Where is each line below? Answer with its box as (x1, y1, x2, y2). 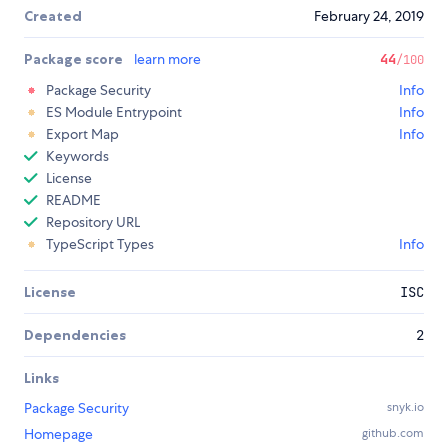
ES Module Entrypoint (46, 103, 182, 122)
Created (24, 7, 82, 26)
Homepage (24, 425, 93, 444)
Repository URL (46, 213, 140, 232)
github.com (362, 425, 424, 442)
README (46, 191, 101, 210)
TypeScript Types (46, 235, 154, 254)
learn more (134, 50, 201, 69)
